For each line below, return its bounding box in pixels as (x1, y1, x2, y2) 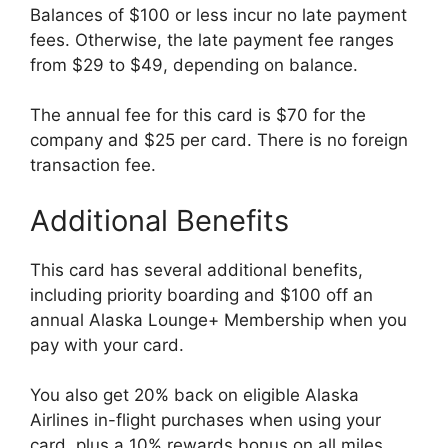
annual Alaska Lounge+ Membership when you (30, 309, 407, 330)
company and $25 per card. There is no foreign (30, 130, 408, 150)
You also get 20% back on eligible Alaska (30, 385, 359, 405)
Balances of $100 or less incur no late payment (30, 4, 407, 25)
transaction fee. (30, 155, 156, 175)
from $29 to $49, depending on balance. (30, 54, 358, 75)
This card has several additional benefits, (30, 259, 363, 280)
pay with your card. (30, 334, 189, 355)
